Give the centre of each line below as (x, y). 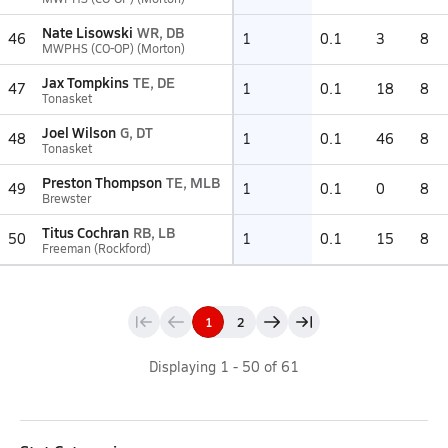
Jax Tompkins (85, 82)
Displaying (184, 366)
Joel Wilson (79, 132)
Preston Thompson (102, 182)
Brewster (66, 198)
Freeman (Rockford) (96, 248)
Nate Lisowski (87, 32)
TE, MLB (193, 182)
